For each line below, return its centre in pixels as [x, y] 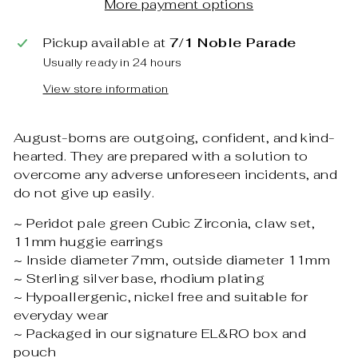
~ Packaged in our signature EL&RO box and [160, 333]
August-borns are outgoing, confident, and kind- [175, 137]
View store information [105, 89]
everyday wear [61, 314]
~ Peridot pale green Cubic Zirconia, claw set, [165, 223]
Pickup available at [106, 42]
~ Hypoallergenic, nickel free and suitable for [161, 296]
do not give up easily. [84, 192]
